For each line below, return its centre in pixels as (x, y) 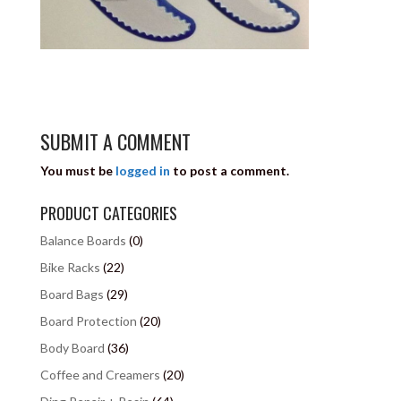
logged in (142, 170)
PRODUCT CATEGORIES (108, 213)
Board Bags (72, 294)
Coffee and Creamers (100, 374)
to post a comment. (229, 170)
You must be (77, 170)
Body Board (72, 347)
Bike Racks (70, 267)
